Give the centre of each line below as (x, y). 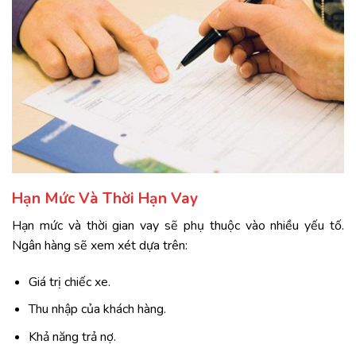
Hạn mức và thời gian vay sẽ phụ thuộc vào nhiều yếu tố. (178, 225)
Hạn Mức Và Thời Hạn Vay (105, 199)
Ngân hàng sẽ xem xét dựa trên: (100, 245)
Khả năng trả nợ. (72, 337)
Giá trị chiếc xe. (69, 282)
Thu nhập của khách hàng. (97, 310)
